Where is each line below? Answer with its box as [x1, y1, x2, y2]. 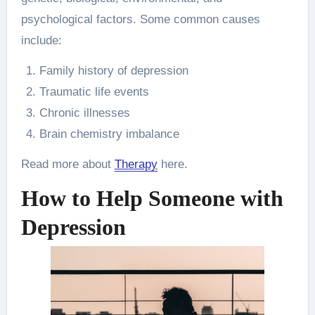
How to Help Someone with [20, 185, 283, 211]
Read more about [20, 157, 115, 171]
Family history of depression [39, 63, 188, 77]
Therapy [114, 157, 157, 171]
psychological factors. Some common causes [20, 12, 260, 26]
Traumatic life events [39, 84, 149, 98]
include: [20, 33, 62, 47]
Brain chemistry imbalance [39, 127, 179, 141]
